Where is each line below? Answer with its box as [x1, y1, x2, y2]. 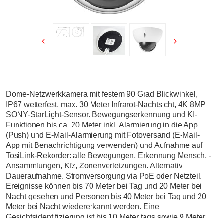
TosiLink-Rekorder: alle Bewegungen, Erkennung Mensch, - [6, 151, 211, 160]
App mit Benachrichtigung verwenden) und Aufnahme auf [6, 141, 202, 149]
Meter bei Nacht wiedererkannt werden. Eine [6, 202, 159, 211]
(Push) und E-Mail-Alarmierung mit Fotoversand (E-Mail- [6, 131, 200, 139]
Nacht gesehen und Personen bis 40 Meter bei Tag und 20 [6, 192, 206, 200]
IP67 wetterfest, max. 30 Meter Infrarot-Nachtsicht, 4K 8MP [6, 100, 206, 109]
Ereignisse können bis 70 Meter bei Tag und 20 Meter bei [6, 182, 202, 190]
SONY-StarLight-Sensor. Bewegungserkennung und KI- [6, 110, 197, 119]
